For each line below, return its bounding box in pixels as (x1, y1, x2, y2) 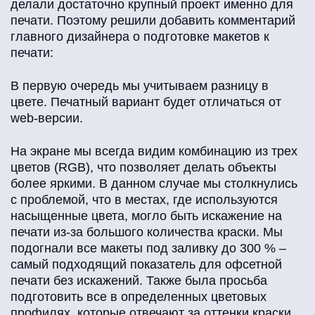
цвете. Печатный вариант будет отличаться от (11, 95, 281, 110)
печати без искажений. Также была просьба (11, 274, 267, 288)
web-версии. (11, 111, 83, 126)
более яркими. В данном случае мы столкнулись (11, 176, 297, 191)
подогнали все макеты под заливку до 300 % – (11, 241, 286, 256)
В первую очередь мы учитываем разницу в (11, 79, 269, 94)
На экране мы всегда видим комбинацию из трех (11, 144, 297, 159)
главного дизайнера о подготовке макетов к (11, 30, 269, 44)
